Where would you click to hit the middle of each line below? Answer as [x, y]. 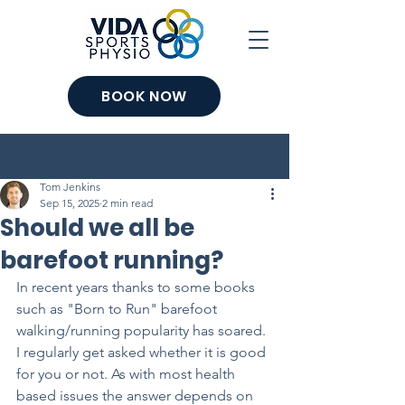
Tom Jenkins [70, 187]
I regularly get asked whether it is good [143, 352]
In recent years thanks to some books [137, 287]
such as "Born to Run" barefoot [118, 309]
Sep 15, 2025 [70, 203]
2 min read [127, 203]
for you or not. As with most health [127, 374]
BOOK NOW [144, 96]
